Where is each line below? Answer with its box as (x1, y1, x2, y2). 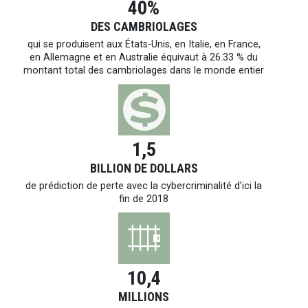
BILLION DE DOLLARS (89, 160, 198, 175)
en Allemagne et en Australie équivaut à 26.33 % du (30, 51, 258, 63)
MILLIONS (118, 289, 169, 304)
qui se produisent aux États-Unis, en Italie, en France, (27, 38, 261, 50)
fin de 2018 (119, 192, 168, 205)
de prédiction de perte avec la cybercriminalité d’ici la (25, 179, 262, 192)
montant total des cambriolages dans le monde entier (23, 64, 264, 76)
